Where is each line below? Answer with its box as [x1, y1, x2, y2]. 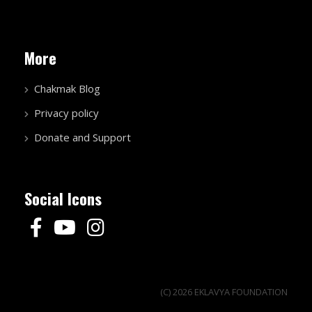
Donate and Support [34, 130, 131, 144]
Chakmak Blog [34, 81, 100, 95]
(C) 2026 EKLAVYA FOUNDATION [160, 285, 288, 298]
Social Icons [24, 187, 102, 210]
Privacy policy [34, 105, 99, 120]
